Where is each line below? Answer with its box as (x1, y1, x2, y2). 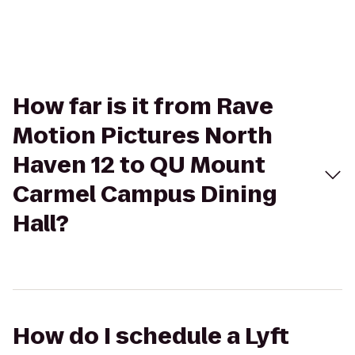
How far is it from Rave (13, 91, 273, 122)
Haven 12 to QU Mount (13, 150, 265, 181)
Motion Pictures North (13, 120, 273, 151)
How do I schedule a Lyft (13, 321, 289, 352)
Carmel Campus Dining (13, 179, 277, 210)
